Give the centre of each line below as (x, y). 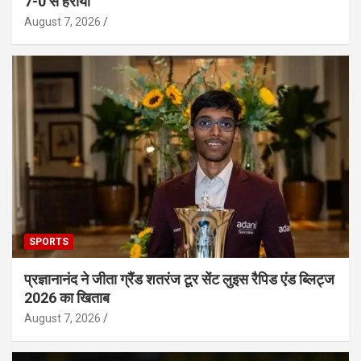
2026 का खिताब (67, 297)
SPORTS (49, 241)
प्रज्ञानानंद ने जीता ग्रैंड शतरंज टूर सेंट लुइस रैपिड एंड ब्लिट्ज (179, 279)
